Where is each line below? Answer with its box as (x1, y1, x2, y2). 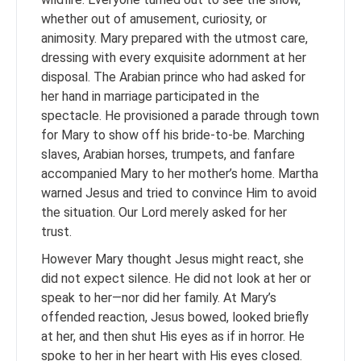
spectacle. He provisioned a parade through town (41, 108, 319, 123)
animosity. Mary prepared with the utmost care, (41, 31, 308, 46)
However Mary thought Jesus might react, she (41, 251, 304, 267)
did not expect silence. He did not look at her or (41, 271, 311, 286)
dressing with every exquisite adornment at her (41, 50, 306, 65)
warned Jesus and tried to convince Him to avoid (41, 185, 317, 201)
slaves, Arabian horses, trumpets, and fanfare (41, 147, 295, 162)
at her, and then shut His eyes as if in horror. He (41, 329, 305, 344)
